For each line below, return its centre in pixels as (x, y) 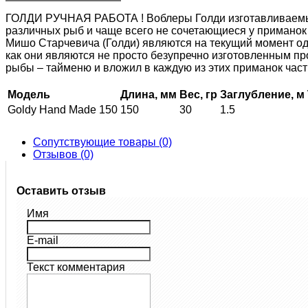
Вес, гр (198, 95)
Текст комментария (76, 267)
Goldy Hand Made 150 (63, 110)
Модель (29, 95)
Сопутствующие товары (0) (102, 142)
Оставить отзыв (61, 191)
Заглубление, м (262, 95)
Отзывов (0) (63, 154)
